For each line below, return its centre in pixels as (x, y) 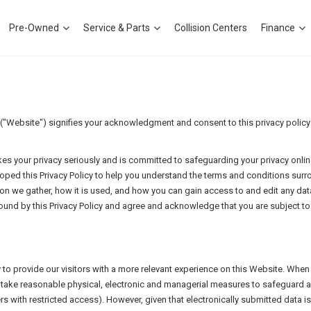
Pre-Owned (34, 28)
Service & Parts (117, 28)
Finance (278, 28)
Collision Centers (211, 28)
